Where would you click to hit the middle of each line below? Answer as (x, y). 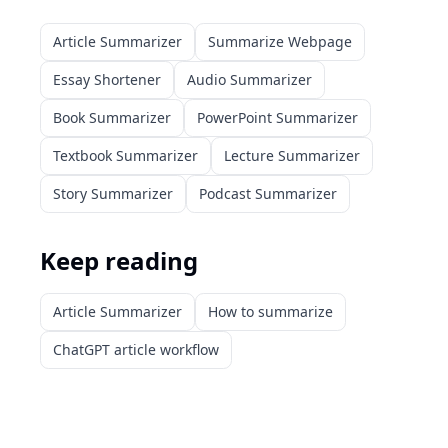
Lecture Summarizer (292, 155)
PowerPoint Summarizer (277, 117)
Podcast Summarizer (268, 193)
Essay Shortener (107, 79)
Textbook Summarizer (125, 155)
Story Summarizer (113, 193)
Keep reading (119, 260)
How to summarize (270, 311)
